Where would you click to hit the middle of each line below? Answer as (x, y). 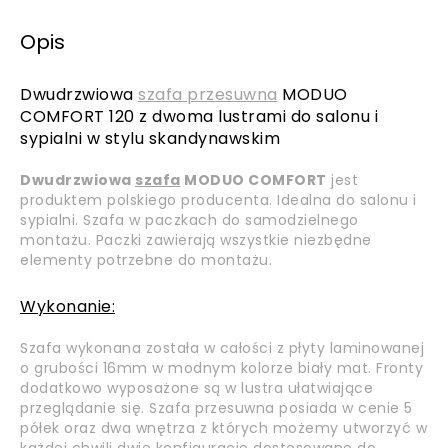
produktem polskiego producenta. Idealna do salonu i (218, 200)
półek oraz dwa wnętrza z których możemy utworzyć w (223, 428)
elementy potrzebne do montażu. (146, 260)
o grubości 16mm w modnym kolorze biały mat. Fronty (221, 368)
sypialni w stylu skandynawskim (150, 138)
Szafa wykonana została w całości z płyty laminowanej (222, 348)
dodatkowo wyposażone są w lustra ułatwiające (196, 388)
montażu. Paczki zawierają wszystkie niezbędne (196, 240)
